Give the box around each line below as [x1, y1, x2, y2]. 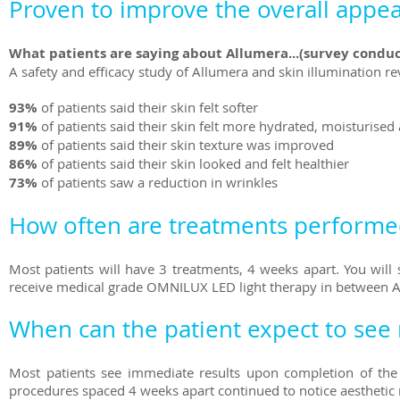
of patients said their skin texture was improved [41, 135, 334, 154]
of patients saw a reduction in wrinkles [41, 172, 278, 191]
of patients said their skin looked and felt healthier [41, 154, 349, 172]
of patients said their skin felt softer [41, 97, 258, 116]
